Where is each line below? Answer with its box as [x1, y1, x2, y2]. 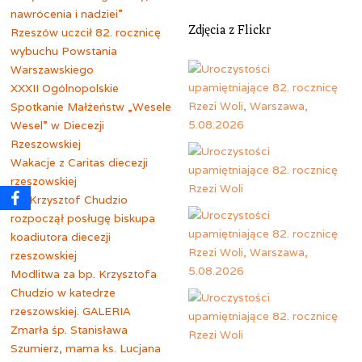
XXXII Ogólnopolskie [11, 80, 120, 95]
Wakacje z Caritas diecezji [11, 154, 149, 170]
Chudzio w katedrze [11, 284, 116, 300]
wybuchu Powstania [11, 43, 118, 58]
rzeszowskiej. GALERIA [11, 303, 131, 318]
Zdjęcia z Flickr [188, 23, 271, 38]
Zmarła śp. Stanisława [11, 322, 128, 337]
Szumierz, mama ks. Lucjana [11, 340, 162, 356]
